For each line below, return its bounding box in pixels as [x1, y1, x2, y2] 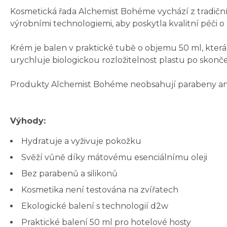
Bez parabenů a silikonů [21, 169, 118, 179]
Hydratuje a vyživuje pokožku [21, 136, 141, 146]
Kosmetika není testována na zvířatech [21, 185, 178, 195]
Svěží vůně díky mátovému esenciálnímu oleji [21, 153, 207, 163]
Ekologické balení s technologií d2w [21, 201, 168, 211]
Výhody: [10, 116, 46, 126]
